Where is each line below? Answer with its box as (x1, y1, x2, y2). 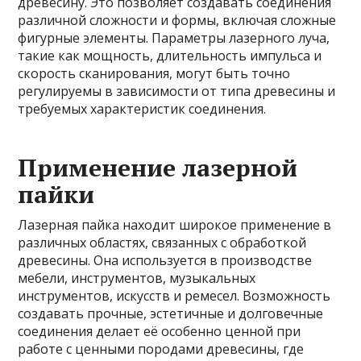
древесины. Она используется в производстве (18, 251, 313, 269)
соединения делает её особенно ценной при (18, 322, 301, 340)
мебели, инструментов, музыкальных (18, 268, 256, 287)
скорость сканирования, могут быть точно (18, 64, 291, 82)
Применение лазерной (18, 151, 298, 184)
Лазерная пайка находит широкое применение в (18, 215, 332, 234)
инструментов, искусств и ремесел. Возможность (18, 286, 331, 305)
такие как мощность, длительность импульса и (18, 46, 322, 64)
